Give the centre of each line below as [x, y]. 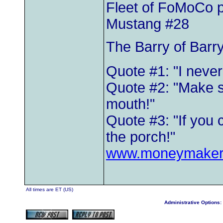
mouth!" [130, 104]
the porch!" [141, 137]
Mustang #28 [148, 24]
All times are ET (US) [50, 189]
